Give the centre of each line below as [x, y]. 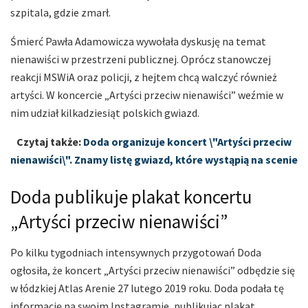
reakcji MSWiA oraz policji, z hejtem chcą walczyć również [144, 77]
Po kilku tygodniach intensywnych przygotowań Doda [136, 252]
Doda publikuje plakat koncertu [131, 197]
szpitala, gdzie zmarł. [60, 13]
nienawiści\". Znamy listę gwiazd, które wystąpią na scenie [154, 160]
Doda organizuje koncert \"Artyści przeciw [187, 142]
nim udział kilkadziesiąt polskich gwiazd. [106, 113]
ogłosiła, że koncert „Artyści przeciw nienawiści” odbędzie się [153, 270]
